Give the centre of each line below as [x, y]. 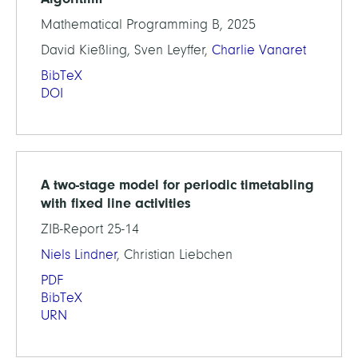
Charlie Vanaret [259, 50]
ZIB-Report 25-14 [90, 229]
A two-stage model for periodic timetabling [177, 185]
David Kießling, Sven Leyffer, [126, 50]
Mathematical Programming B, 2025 [148, 24]
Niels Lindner [79, 255]
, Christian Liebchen [175, 255]
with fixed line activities [116, 203]
